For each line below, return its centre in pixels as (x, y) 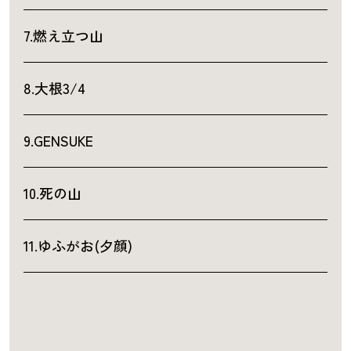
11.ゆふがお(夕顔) (78, 246)
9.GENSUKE (58, 141)
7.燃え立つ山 (63, 36)
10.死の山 (52, 193)
